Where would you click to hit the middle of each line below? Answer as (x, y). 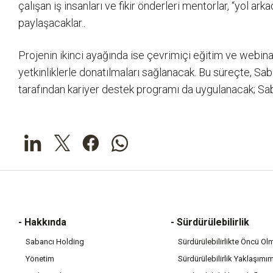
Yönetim (40, 259)
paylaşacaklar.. (53, 23)
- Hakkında (42, 222)
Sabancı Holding (55, 242)
